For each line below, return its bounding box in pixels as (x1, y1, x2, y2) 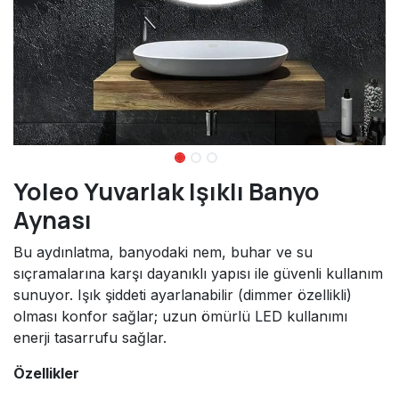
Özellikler (13, 364, 79, 383)
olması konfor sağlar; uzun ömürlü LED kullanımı (13, 307, 347, 326)
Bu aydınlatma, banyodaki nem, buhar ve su (13, 243, 313, 262)
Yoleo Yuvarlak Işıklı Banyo (13, 175, 320, 208)
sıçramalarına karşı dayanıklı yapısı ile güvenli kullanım (13, 265, 383, 283)
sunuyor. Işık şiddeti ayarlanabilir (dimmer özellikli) (13, 286, 352, 305)
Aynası (13, 203, 92, 237)
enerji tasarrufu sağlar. (13, 329, 167, 347)
